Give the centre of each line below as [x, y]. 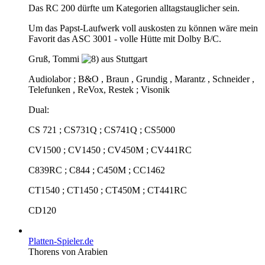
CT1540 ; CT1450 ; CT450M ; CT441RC [108, 190]
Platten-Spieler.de [61, 241]
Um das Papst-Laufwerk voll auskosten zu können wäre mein [143, 28]
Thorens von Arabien [68, 251]
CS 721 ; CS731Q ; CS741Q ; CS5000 [102, 130]
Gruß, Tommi [55, 59]
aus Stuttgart [123, 59]
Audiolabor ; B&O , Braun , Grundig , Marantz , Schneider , [141, 79]
